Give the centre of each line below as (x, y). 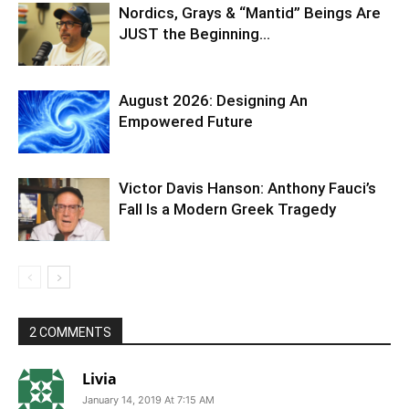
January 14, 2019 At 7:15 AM (148, 400)
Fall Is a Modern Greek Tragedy (227, 210)
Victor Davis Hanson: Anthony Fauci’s (247, 189)
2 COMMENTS (70, 333)
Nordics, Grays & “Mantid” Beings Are (250, 13)
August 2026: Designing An (213, 101)
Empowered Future (186, 122)
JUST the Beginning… (194, 34)
